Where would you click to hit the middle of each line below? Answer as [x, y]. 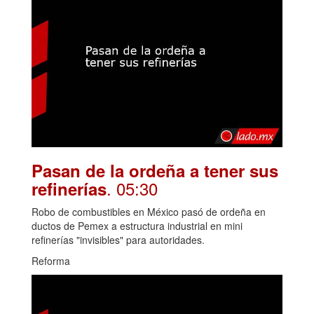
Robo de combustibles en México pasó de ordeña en [149, 212]
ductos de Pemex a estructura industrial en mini [137, 226]
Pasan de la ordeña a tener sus [155, 170]
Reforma [51, 261]
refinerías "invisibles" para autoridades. [118, 240]
